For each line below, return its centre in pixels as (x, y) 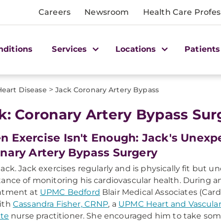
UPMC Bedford (70, 192)
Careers (55, 12)
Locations (137, 49)
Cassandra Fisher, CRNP (60, 204)
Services (71, 49)
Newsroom (107, 12)
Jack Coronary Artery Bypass (107, 90)
